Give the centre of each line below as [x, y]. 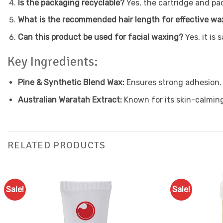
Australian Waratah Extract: [70, 100]
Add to [142, 191]
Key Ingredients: [53, 62]
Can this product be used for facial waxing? [100, 37]
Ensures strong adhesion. [173, 83]
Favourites [142, 198]
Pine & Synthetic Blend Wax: [71, 83]
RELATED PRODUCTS [56, 145]
